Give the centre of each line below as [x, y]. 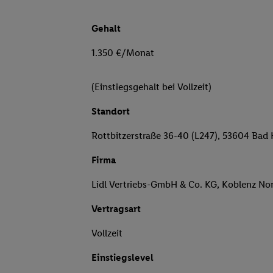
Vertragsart [116, 209]
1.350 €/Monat [123, 53]
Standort [111, 112]
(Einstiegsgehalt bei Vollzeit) [151, 87]
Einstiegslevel [122, 258]
